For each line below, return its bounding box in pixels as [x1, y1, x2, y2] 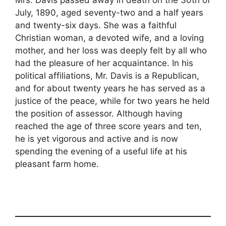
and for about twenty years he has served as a [15, 83, 205, 93]
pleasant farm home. [15, 158, 99, 169]
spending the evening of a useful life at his [15, 146, 187, 156]
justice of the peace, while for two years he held [15, 95, 210, 106]
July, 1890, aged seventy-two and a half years [15, 7, 203, 18]
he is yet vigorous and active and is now [15, 133, 178, 144]
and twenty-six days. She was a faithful [15, 20, 177, 30]
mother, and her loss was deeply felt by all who [15, 45, 207, 55]
